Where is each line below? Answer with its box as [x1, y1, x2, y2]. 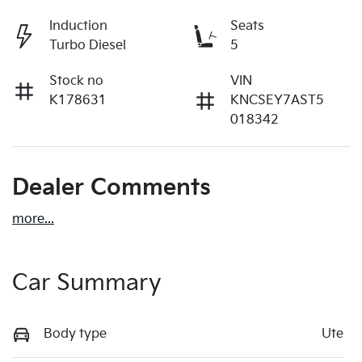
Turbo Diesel [49, 37, 126, 53]
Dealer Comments [12, 174, 211, 201]
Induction [49, 18, 107, 34]
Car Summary [12, 269, 162, 297]
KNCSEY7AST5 [230, 92, 324, 108]
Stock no [49, 73, 103, 89]
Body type [44, 326, 107, 342]
